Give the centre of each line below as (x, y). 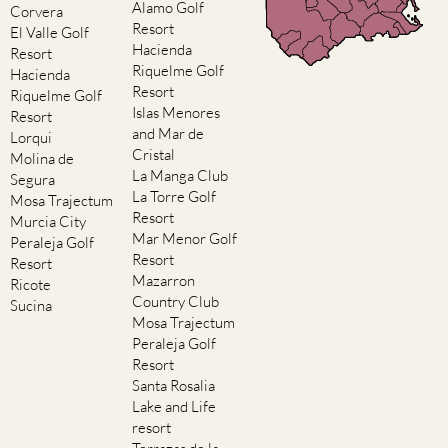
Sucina (31, 306)
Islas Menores (176, 113)
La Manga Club (180, 176)
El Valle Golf (49, 33)
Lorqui (31, 138)
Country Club (175, 302)
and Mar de (168, 134)
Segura (32, 180)
